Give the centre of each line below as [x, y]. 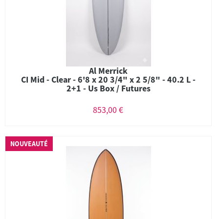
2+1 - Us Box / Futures [108, 88]
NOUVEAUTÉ [29, 144]
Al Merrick [108, 71]
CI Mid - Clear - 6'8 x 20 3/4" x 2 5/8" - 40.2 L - [108, 79]
